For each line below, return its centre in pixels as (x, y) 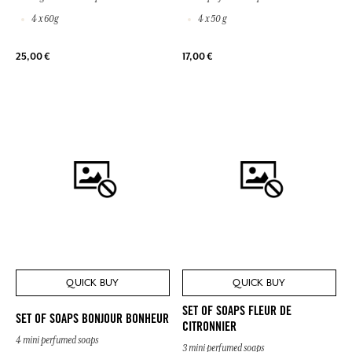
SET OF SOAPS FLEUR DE (237, 312)
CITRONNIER (209, 328)
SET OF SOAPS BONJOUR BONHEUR (92, 320)
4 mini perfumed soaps (57, 341)
